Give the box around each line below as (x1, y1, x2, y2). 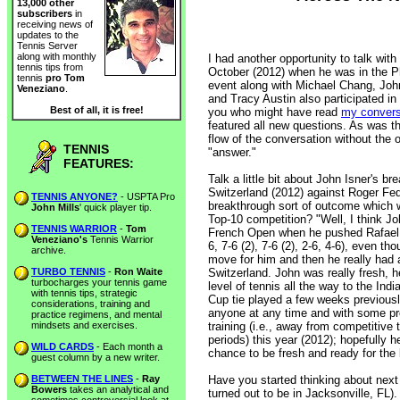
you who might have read (208, 105, 341, 119)
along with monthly (17, 51, 96, 62)
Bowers (31, 384, 67, 395)
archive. (31, 245, 66, 255)
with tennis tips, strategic (31, 287, 137, 298)
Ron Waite (114, 266, 162, 277)
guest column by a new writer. (31, 352, 160, 362)
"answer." (208, 146, 256, 159)
